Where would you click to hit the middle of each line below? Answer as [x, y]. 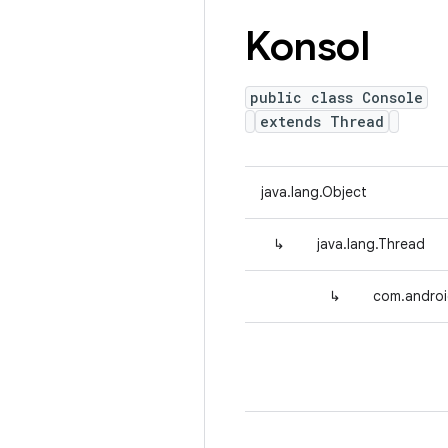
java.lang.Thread [371, 244]
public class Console [336, 97]
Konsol [307, 46]
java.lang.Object [314, 192]
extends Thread [322, 121]
